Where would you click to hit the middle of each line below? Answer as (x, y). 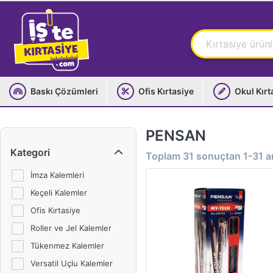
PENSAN (176, 136)
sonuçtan (218, 156)
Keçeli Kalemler (59, 193)
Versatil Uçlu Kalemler (72, 263)
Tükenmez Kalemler (68, 246)
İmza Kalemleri (58, 175)
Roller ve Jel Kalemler (71, 228)
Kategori (30, 152)
